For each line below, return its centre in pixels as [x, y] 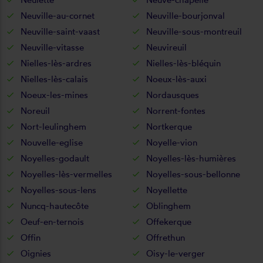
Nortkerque [169, 126]
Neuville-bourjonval [185, 15]
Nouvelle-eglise [52, 142]
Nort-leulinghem [53, 126]
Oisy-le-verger [175, 253]
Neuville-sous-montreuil [194, 31]
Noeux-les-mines [54, 95]
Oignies [36, 253]
